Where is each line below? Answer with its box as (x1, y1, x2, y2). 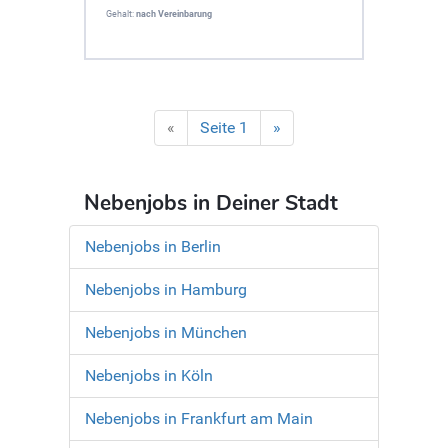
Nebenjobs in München (85, 322, 247, 342)
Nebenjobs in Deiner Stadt (84, 188, 338, 217)
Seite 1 (200, 117, 248, 137)
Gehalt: (106, 8, 136, 19)
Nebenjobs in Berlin (85, 236, 221, 256)
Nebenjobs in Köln (85, 365, 213, 385)
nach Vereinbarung (136, 8, 212, 19)
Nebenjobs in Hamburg (85, 279, 247, 299)
